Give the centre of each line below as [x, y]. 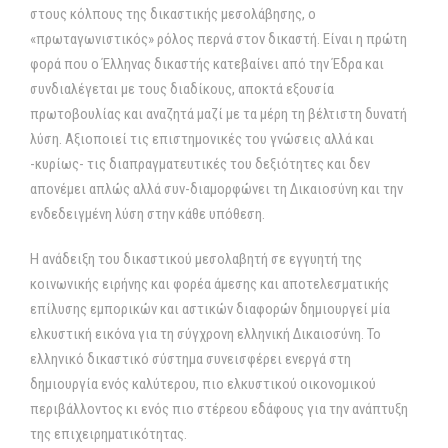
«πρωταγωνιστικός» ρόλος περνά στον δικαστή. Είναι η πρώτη [218, 39]
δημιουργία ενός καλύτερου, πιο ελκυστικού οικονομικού [203, 384]
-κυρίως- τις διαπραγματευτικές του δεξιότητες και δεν [200, 164]
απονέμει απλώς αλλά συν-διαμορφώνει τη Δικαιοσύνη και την [216, 189]
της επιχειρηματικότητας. [108, 434]
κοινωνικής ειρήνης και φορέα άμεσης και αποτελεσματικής [209, 284]
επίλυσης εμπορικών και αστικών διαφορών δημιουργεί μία [210, 309]
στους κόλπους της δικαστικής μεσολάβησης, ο [173, 14]
